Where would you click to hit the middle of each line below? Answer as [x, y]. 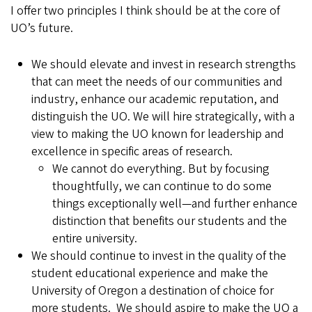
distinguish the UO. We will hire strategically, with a [163, 117]
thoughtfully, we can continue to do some [162, 186]
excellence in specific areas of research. [135, 151]
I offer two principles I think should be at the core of [145, 11]
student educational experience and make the [150, 273]
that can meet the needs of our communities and [157, 82]
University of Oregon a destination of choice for [153, 291]
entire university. [95, 239]
